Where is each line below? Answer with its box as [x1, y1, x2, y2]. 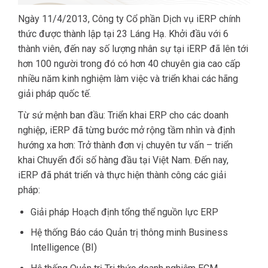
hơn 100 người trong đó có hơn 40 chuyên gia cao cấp [18, 58, 240, 70]
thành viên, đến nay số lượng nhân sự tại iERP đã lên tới [18, 43, 248, 55]
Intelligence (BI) [30, 242, 97, 254]
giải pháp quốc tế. [18, 88, 91, 100]
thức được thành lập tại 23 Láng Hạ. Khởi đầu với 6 [18, 28, 229, 40]
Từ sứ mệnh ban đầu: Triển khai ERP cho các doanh [18, 109, 229, 121]
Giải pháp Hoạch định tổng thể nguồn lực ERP [30, 206, 218, 218]
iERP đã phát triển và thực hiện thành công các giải [18, 169, 226, 181]
